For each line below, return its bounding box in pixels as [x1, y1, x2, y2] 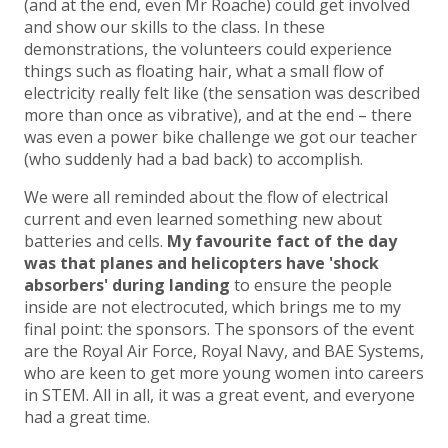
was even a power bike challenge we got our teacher [24, 126, 417, 149]
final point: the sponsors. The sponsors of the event [24, 318, 414, 341]
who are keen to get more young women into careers [24, 362, 424, 385]
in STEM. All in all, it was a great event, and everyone [24, 384, 415, 407]
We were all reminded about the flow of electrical [24, 186, 388, 209]
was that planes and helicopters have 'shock [24, 252, 379, 275]
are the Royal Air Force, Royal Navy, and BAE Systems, [24, 340, 424, 363]
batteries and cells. [24, 230, 167, 253]
